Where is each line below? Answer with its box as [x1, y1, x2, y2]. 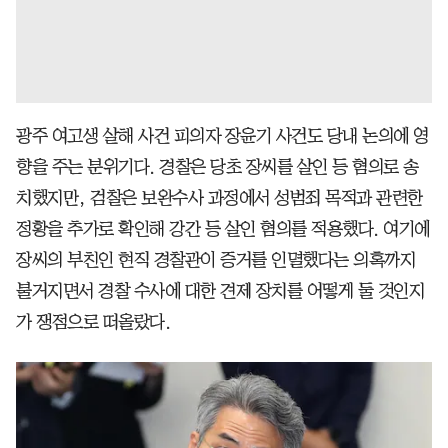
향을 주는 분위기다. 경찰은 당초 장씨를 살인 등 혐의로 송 [16, 157, 419, 176]
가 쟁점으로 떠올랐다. [16, 312, 170, 331]
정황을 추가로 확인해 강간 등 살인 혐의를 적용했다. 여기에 [16, 219, 430, 238]
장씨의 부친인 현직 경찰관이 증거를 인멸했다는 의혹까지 [16, 250, 415, 269]
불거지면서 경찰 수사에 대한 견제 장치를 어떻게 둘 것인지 [16, 281, 424, 300]
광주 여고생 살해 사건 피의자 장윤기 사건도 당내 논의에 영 [16, 126, 429, 145]
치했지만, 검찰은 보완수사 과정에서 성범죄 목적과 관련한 [16, 188, 423, 207]
